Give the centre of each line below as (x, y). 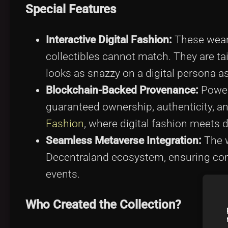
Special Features (71, 9)
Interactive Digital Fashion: (109, 39)
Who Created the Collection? (103, 205)
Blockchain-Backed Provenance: (122, 90)
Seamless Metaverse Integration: (124, 140)
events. (63, 174)
